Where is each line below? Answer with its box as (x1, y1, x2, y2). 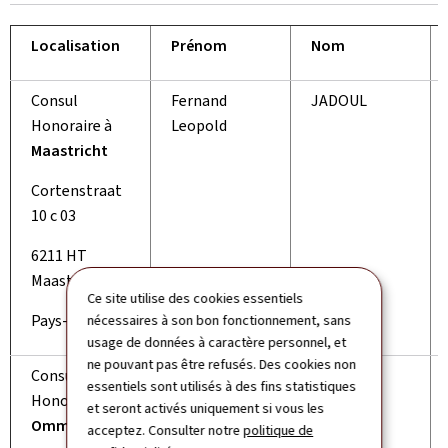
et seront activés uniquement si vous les (87, 398, 325, 418)
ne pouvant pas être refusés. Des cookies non (87, 354, 357, 374)
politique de (243, 420, 314, 440)
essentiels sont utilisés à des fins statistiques (87, 376, 357, 396)
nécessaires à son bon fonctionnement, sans (87, 310, 352, 330)
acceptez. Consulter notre (87, 420, 244, 440)
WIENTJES (311, 365, 382, 386)
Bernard (171, 365, 229, 386)
